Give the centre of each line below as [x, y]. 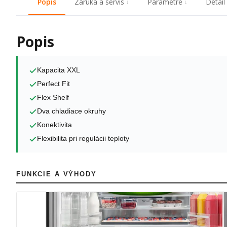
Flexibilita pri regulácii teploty [83, 138]
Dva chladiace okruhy [71, 111]
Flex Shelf [53, 97]
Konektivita [54, 125]
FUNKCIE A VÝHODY [56, 174]
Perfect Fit [53, 84]
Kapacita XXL [59, 70]
